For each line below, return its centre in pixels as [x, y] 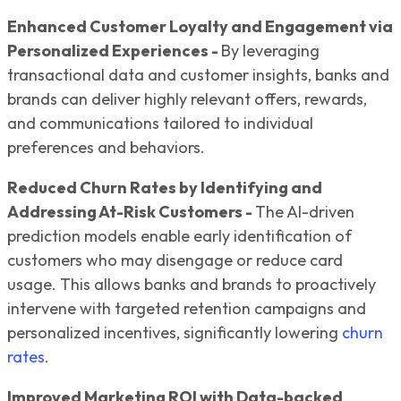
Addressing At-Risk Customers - [131, 212]
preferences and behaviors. [110, 148]
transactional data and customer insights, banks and [198, 75]
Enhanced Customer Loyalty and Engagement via [200, 27]
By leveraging [270, 51]
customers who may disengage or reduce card [175, 260]
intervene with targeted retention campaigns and [187, 309]
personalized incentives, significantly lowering [173, 333]
